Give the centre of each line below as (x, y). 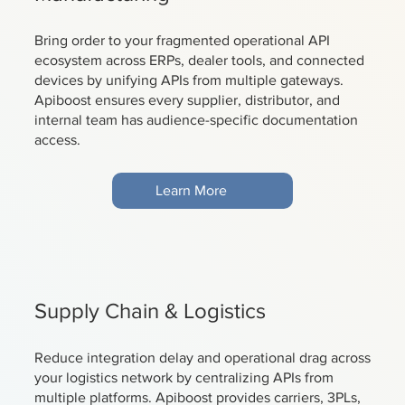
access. (57, 139)
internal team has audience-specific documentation (196, 119)
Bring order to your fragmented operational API (182, 40)
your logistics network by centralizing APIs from (184, 378)
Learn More (191, 191)
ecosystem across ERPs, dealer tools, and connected (199, 60)
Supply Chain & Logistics (150, 311)
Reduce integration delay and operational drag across (202, 358)
